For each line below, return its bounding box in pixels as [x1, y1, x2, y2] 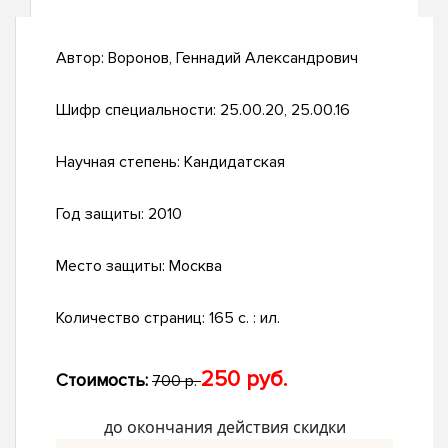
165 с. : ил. [209, 308, 280, 329]
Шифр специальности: [56, 100, 220, 121]
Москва [169, 256, 222, 277]
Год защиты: [56, 204, 148, 225]
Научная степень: [56, 152, 184, 173]
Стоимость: [56, 369, 148, 392]
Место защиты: [56, 256, 169, 277]
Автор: [56, 48, 108, 69]
